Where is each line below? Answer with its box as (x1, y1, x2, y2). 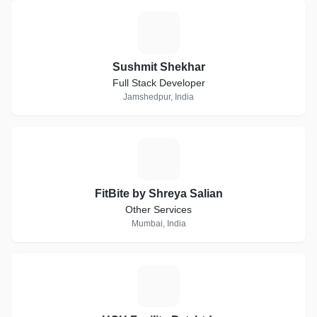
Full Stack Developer (112, 77, 205, 88)
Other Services (125, 204, 192, 215)
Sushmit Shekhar (112, 61, 205, 73)
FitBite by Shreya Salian (94, 188, 223, 200)
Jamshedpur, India (123, 92, 194, 102)
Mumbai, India (131, 219, 186, 229)
